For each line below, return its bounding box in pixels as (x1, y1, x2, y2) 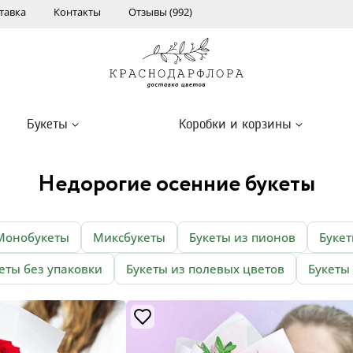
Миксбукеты (93, 229, 165, 245)
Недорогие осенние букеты (38, 168, 315, 201)
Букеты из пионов (189, 229, 295, 245)
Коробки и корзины (179, 117, 292, 132)
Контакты (54, 5, 101, 19)
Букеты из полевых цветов (126, 261, 284, 277)
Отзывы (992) (128, 5, 192, 19)
